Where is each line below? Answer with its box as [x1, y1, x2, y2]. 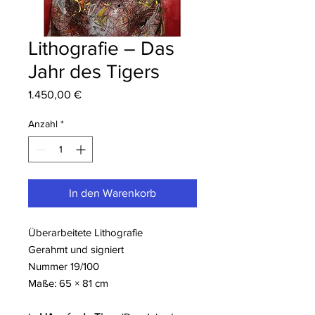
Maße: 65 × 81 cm [28, 277, 108, 290]
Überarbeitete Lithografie [28, 226, 143, 239]
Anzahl [28, 118, 58, 130]
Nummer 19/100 [28, 260, 99, 273]
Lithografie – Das [28, 37, 174, 60]
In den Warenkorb [69, 187, 156, 200]
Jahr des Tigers [28, 60, 160, 83]
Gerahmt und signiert [28, 243, 124, 256]
